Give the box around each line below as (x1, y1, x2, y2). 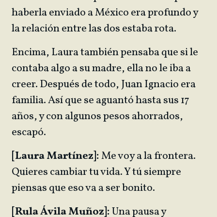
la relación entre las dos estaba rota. (12, 21, 176, 36)
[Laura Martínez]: (12, 149, 99, 164)
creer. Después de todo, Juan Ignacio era (12, 77, 196, 92)
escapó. (12, 125, 48, 140)
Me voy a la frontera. (99, 149, 198, 164)
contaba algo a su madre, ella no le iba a (12, 61, 191, 76)
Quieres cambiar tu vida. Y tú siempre (12, 165, 181, 180)
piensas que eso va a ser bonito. (12, 181, 157, 196)
